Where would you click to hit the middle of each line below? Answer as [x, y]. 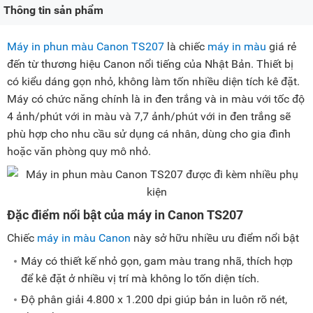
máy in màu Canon [84, 238]
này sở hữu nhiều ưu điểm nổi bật [216, 238]
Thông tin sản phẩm [53, 10]
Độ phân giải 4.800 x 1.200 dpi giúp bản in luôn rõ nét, [154, 300]
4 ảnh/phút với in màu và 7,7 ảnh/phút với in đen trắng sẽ [149, 117]
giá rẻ [281, 47]
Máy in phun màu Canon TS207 [86, 47]
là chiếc [186, 47]
